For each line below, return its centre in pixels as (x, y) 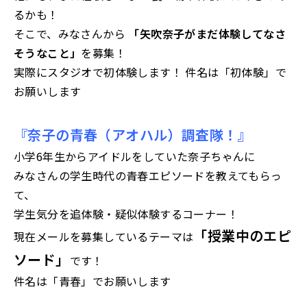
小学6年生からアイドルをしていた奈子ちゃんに (135, 156)
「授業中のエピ (243, 235)
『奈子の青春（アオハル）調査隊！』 (133, 135)
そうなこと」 (48, 53)
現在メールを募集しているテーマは (104, 236)
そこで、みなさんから (70, 34)
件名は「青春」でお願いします (93, 281)
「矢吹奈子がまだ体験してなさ (206, 34)
